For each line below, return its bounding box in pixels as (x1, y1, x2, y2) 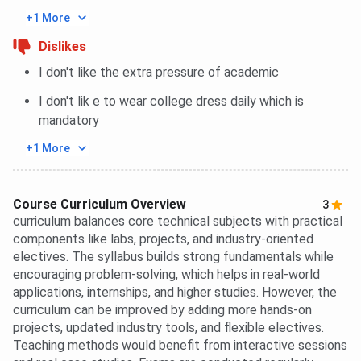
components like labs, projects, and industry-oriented (13, 231, 313, 247)
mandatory (39, 113, 99, 129)
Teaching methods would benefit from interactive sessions (13, 338, 347, 354)
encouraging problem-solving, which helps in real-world (13, 267, 320, 283)
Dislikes (39, 39, 86, 55)
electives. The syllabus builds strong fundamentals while (13, 249, 334, 265)
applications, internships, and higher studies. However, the (13, 284, 337, 301)
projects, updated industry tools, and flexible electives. (13, 320, 324, 336)
